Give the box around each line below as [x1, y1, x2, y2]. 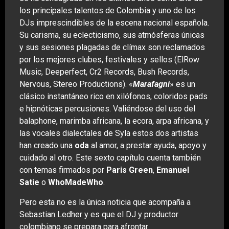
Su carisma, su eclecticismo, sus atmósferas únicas [19, 30, 204, 40]
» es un [170, 79, 195, 89]
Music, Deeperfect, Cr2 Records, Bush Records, [19, 67, 189, 77]
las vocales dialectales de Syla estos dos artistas [19, 128, 198, 139]
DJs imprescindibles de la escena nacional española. [19, 18, 209, 28]
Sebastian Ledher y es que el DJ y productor [19, 209, 178, 219]
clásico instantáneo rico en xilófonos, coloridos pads [19, 91, 208, 102]
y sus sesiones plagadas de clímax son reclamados [19, 42, 205, 53]
